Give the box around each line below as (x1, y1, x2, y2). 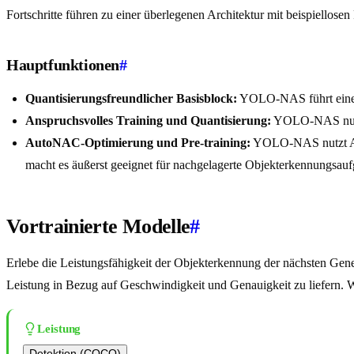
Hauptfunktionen (6, 56, 119, 74)
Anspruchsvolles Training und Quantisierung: (25, 114, 271, 128)
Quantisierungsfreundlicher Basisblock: (25, 92, 237, 106)
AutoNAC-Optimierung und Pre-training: (25, 136, 250, 150)
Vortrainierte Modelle (6, 215, 190, 239)
